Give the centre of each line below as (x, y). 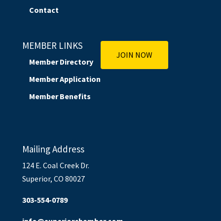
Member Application (65, 79)
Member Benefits (60, 96)
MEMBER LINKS (52, 46)
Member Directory (61, 62)
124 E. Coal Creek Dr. (55, 165)
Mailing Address (53, 149)
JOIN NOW (134, 55)
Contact (44, 10)
